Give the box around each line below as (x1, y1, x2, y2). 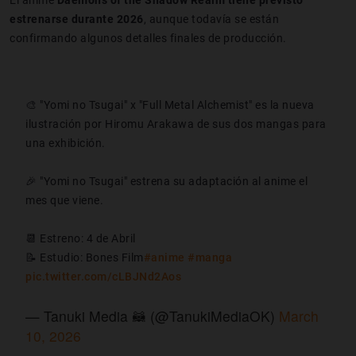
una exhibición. (25, 136, 106, 149)
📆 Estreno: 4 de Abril (25, 231, 136, 245)
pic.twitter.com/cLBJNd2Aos (25, 269, 181, 283)
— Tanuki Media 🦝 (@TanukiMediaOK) (25, 305, 279, 326)
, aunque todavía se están (143, 12, 279, 25)
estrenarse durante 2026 (10, 12, 144, 25)
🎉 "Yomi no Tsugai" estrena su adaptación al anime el (25, 174, 308, 188)
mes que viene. (25, 193, 103, 207)
